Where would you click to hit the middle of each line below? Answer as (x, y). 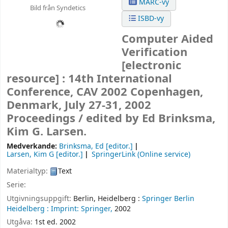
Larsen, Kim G (30, 155)
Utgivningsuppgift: (40, 198)
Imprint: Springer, (82, 209)
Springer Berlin (168, 198)
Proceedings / (46, 119)
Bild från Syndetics (58, 8)
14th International (120, 79)
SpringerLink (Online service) (141, 155)
